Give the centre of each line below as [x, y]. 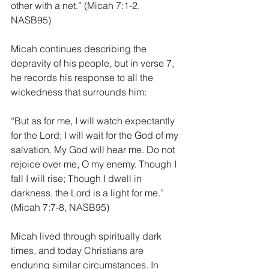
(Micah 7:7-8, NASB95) [60, 207]
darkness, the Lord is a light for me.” [89, 193]
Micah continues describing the [80, 49]
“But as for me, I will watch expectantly [94, 121]
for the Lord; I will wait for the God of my [96, 135]
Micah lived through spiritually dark [87, 236]
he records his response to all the [83, 77]
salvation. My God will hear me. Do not [94, 150]
